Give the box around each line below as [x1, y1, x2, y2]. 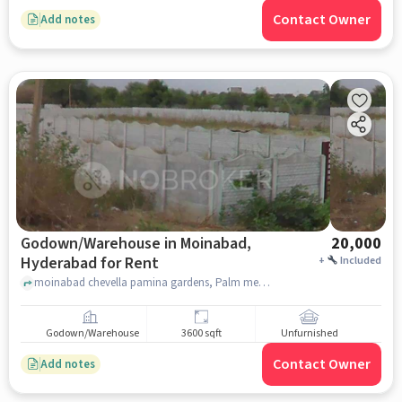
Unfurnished [280, 326, 338, 342]
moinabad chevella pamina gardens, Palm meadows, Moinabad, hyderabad [258, 274, 270, 291]
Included [340, 253, 382, 268]
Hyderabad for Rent [20, 252, 159, 275]
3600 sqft [180, 326, 222, 342]
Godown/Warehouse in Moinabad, [20, 232, 251, 255]
